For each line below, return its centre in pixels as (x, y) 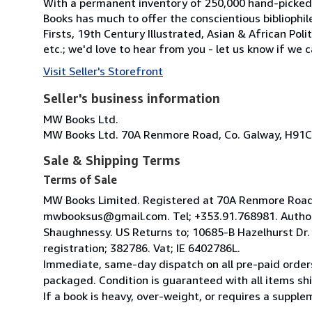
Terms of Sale (80, 179)
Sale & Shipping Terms (112, 160)
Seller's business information (132, 98)
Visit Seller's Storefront (103, 71)
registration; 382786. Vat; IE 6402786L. (142, 248)
